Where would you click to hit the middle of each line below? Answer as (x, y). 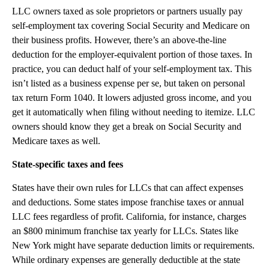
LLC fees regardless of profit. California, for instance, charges (129, 216)
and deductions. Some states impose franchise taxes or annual (128, 202)
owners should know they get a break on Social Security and (127, 126)
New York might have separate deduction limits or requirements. (133, 245)
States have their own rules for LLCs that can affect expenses (128, 188)
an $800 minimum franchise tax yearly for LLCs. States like (125, 231)
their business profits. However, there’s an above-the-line (119, 40)
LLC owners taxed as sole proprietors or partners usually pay (127, 11)
